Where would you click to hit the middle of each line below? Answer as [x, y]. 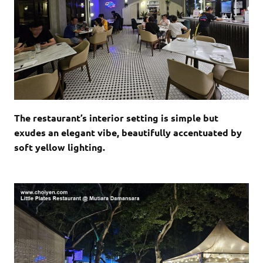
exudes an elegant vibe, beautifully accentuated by [128, 132]
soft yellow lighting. [61, 147]
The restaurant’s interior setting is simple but [116, 117]
